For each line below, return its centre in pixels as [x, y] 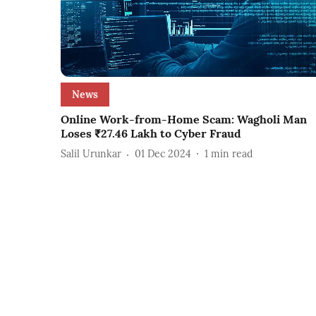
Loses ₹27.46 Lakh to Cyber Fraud [151, 133]
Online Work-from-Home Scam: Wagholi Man [184, 119]
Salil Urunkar [91, 154]
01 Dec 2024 [163, 154]
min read [232, 154]
